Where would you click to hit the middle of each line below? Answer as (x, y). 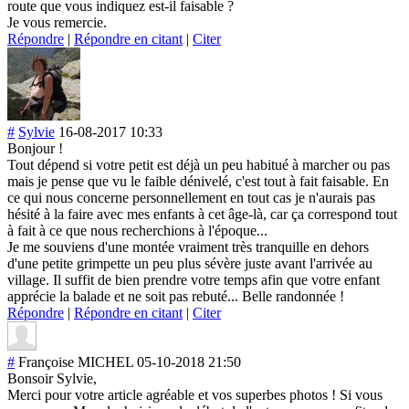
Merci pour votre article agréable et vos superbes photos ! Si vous (195, 394)
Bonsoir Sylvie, (52, 378)
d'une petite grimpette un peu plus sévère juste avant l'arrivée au (190, 263)
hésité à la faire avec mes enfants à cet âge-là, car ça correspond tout (202, 214)
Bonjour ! (35, 148)
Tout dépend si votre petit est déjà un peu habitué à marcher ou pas (199, 164)
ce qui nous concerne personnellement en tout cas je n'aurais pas (191, 197)
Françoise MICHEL (76, 362)
